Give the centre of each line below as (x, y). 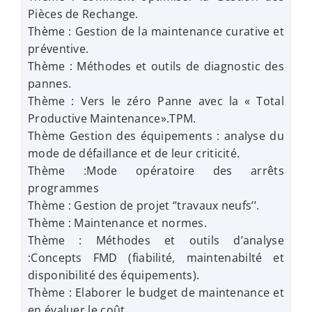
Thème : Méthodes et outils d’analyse (156, 241)
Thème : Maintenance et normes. (117, 223)
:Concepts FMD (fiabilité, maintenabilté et (156, 258)
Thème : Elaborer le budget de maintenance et (156, 293)
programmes (64, 188)
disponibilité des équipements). (114, 275)
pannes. (50, 84)
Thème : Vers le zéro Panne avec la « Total (156, 101)
